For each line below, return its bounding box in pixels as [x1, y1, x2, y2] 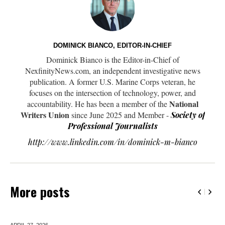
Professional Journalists [67, 120, 158, 131]
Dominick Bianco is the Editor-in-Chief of [46, 54, 179, 65]
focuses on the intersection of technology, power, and [29, 87, 196, 98]
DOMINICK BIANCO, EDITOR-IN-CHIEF [53, 41, 172, 49]
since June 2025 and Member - [69, 109, 171, 120]
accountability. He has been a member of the [27, 98, 169, 109]
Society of [170, 109, 205, 120]
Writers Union [20, 108, 69, 121]
